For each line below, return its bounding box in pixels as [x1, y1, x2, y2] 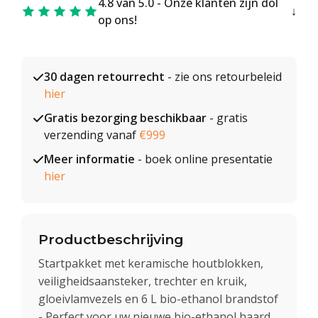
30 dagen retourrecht [44, 69, 165, 84]
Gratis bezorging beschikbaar [44, 110, 207, 126]
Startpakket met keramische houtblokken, [38, 255, 263, 271]
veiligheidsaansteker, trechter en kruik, [38, 273, 247, 289]
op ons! [98, 12, 137, 28]
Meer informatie [44, 151, 135, 167]
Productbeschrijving [38, 231, 184, 248]
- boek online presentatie [135, 151, 273, 167]
